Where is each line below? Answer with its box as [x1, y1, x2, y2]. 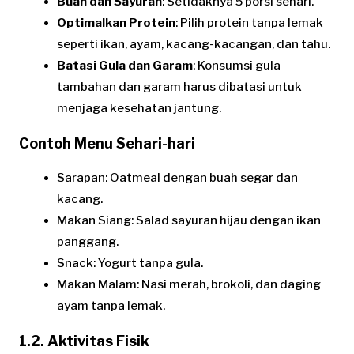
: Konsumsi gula [193, 58, 281, 73]
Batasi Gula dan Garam [57, 58, 193, 73]
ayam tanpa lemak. [57, 298, 165, 313]
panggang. [57, 234, 119, 249]
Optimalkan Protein [57, 15, 175, 30]
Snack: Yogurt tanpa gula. [57, 255, 203, 270]
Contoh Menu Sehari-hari [19, 134, 195, 152]
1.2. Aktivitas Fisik [19, 332, 149, 349]
